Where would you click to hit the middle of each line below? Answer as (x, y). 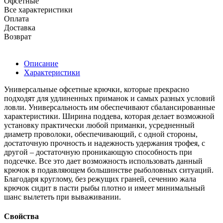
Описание (41, 63)
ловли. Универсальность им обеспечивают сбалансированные (110, 107)
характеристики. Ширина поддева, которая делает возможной (109, 116)
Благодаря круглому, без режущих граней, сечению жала (100, 179)
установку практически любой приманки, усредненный (99, 125)
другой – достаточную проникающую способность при (98, 152)
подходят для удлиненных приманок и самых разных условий (110, 98)
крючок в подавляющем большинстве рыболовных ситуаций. (109, 170)
